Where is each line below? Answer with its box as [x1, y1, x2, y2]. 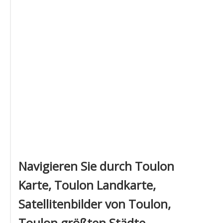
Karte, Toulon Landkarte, [18, 177, 156, 193]
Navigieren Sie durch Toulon [18, 158, 174, 174]
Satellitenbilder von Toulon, [18, 196, 171, 212]
